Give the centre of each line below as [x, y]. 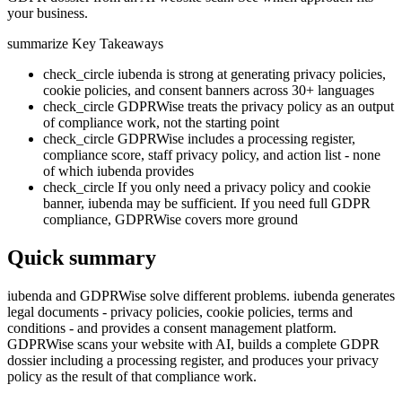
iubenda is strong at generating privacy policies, [252, 74]
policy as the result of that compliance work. [132, 376]
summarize [38, 43]
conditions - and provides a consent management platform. [172, 328]
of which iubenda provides [118, 170]
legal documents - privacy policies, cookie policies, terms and [180, 311]
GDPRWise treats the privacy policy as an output [256, 106]
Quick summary [82, 257]
